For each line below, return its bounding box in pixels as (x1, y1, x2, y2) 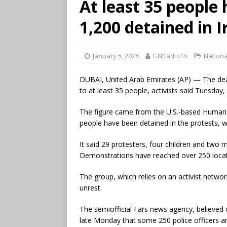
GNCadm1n (153, 51, 187, 60)
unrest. (80, 182, 102, 193)
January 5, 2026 (93, 51, 139, 60)
